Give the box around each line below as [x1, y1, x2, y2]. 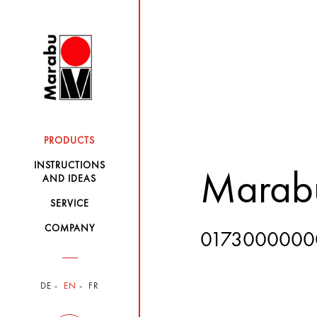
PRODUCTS [44, 136, 96, 146]
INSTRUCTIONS [33, 161, 105, 171]
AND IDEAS [42, 174, 97, 184]
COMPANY [44, 224, 95, 234]
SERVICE [50, 199, 89, 209]
